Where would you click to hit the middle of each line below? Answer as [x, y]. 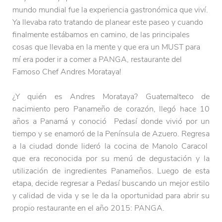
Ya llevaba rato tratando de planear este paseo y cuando [108, 23]
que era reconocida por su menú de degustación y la [111, 159]
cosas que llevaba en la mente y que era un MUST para [106, 47]
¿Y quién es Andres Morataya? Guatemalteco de [111, 97]
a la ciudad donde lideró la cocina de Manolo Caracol [111, 146]
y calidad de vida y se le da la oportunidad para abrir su [111, 196]
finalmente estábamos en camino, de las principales [101, 35]
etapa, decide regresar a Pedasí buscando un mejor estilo [111, 184]
